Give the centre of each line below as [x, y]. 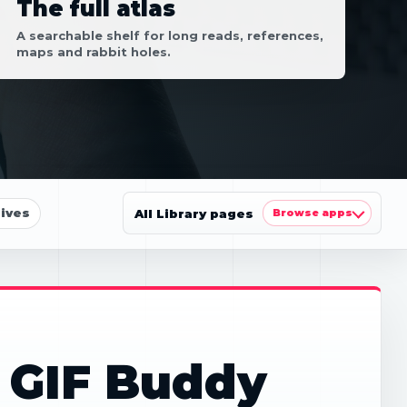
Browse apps [313, 213]
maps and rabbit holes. [94, 52]
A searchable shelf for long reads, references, [170, 35]
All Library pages [194, 213]
